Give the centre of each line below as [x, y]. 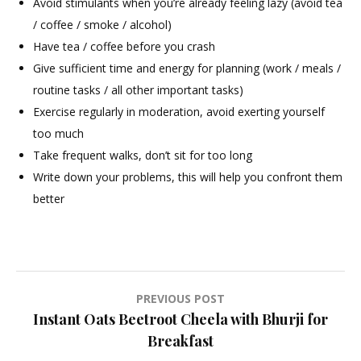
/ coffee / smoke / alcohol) [102, 25]
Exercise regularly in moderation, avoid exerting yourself [179, 112]
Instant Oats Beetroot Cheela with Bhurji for [180, 320]
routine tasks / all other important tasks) [138, 90]
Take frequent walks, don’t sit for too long [143, 156]
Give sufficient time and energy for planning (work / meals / [187, 68]
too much [58, 134]
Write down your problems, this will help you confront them [188, 177]
